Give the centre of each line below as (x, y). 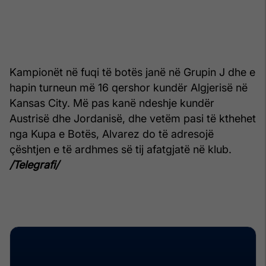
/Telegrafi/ (34, 164)
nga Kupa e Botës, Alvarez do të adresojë (112, 134)
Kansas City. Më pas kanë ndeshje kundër (112, 103)
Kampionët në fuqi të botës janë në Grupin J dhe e (132, 72)
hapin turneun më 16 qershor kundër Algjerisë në (129, 87)
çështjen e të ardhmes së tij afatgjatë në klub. (121, 149)
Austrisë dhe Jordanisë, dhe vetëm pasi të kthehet (133, 118)
